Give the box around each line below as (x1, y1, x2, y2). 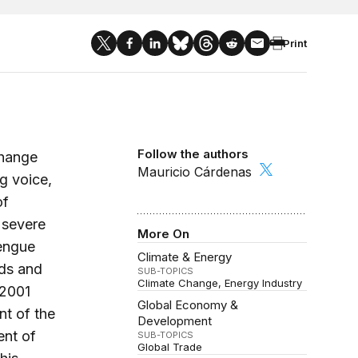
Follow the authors (137, 146, 249, 161)
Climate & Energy (137, 249, 233, 265)
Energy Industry (225, 276, 303, 290)
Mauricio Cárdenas (137, 164, 253, 181)
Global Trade (137, 340, 203, 354)
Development (137, 313, 213, 329)
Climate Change (137, 276, 219, 290)
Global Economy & (137, 297, 239, 313)
